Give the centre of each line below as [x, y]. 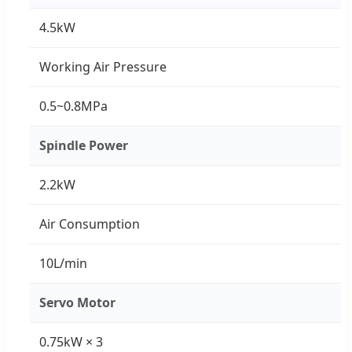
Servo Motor [77, 303]
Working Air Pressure [103, 67]
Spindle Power [84, 146]
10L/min [63, 264]
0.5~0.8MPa [73, 106]
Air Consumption [90, 224]
